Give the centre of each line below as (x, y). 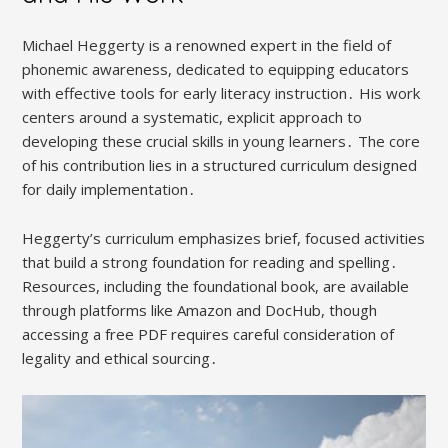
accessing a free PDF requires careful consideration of (208, 334)
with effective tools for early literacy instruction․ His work (221, 93)
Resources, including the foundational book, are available (216, 286)
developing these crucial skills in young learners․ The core (221, 141)
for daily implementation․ (109, 189)
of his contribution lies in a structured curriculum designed (220, 165)
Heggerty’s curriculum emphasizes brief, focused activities (224, 238)
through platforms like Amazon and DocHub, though (200, 310)
